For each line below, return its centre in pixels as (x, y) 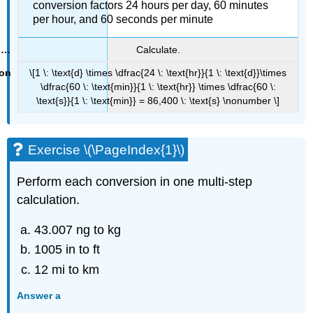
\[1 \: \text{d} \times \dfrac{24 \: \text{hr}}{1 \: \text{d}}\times (158, 73)
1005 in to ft (67, 250)
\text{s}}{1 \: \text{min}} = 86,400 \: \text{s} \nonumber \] (158, 101)
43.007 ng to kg (78, 230)
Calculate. (158, 49)
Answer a (39, 296)
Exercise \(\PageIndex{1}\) (107, 150)
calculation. (49, 200)
